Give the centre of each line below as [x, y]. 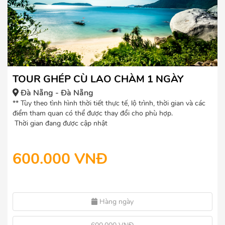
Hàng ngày [116, 202]
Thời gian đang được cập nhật [60, 124]
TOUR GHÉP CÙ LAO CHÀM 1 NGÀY [98, 79]
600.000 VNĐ [60, 159]
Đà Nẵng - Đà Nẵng [56, 93]
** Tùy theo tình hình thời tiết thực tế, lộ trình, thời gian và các [109, 103]
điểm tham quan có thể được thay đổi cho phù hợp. [93, 114]
